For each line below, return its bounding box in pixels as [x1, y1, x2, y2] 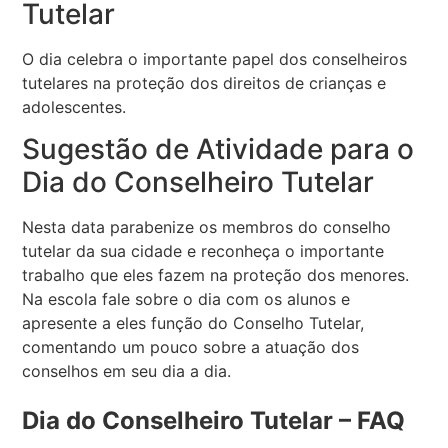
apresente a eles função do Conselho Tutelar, [22, 313, 365, 334]
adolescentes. [22, 96, 127, 117]
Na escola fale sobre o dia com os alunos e [22, 289, 351, 310]
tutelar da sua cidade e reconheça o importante [22, 241, 385, 262]
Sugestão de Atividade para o [22, 132, 415, 167]
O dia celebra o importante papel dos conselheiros [22, 48, 408, 69]
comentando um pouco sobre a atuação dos [22, 337, 360, 358]
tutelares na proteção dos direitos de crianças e [22, 72, 387, 93]
